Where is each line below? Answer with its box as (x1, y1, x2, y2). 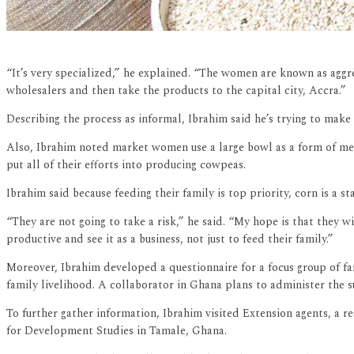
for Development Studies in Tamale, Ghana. (6, 322, 227, 340)
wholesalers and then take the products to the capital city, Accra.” (6, 82, 346, 100)
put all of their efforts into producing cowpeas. (6, 156, 246, 174)
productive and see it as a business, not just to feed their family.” (6, 231, 333, 248)
